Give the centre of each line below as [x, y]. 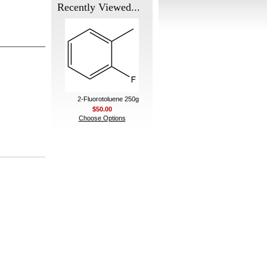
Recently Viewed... [99, 7]
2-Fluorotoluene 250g [108, 99]
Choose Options [102, 118]
